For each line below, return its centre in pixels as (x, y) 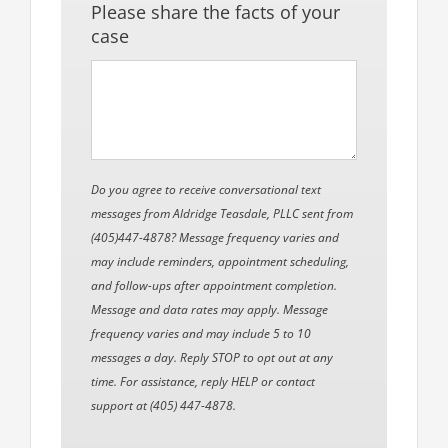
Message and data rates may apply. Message (209, 310)
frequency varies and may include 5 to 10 (200, 334)
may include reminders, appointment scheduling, (219, 262)
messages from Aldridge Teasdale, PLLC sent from (221, 214)
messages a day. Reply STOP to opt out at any (211, 358)
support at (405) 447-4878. (163, 406)
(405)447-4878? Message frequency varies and (214, 238)
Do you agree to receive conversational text (205, 190)
